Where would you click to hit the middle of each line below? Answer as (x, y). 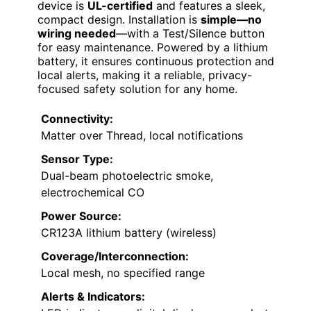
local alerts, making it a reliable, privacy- (145, 75)
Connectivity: (77, 119)
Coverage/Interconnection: (115, 257)
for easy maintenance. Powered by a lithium (153, 48)
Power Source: (81, 216)
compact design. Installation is (119, 20)
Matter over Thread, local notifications (142, 136)
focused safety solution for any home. (137, 89)
